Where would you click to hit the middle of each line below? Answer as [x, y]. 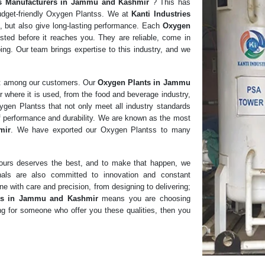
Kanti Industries [161, 14]
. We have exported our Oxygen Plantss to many [101, 130]
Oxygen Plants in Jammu [144, 83]
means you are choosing [146, 198]
